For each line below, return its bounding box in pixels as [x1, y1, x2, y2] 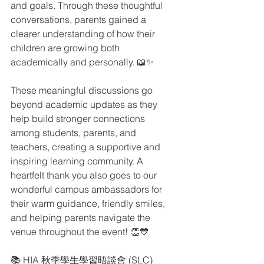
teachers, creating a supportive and [11, 141, 163, 153]
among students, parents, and [11, 127, 138, 138]
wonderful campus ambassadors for [11, 183, 164, 195]
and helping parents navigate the [11, 212, 153, 223]
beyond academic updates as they [11, 98, 160, 110]
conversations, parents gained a [11, 14, 148, 25]
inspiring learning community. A [11, 155, 146, 167]
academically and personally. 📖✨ [11, 56, 154, 68]
